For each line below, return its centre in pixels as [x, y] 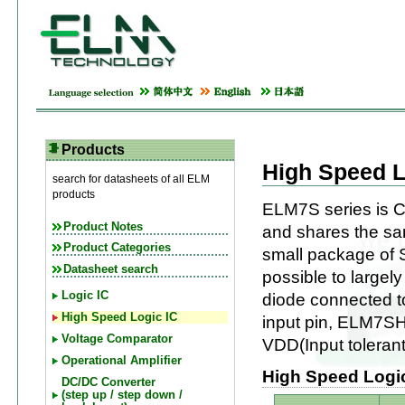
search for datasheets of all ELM [131, 179]
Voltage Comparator [117, 339]
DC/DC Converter [108, 382]
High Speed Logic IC [119, 317]
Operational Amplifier [122, 360]
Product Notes [103, 226]
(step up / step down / [122, 395]
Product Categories [117, 248]
